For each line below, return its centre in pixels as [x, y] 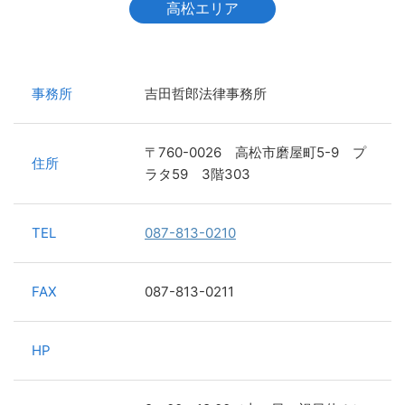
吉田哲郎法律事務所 [206, 93]
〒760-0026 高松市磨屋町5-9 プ [255, 152]
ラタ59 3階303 [198, 174]
